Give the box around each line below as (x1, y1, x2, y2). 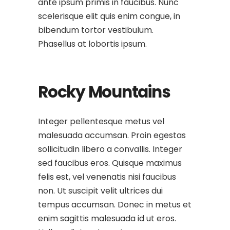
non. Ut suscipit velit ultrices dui (38, 185, 163, 197)
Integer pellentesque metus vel (38, 116, 164, 127)
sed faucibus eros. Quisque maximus (38, 157, 182, 169)
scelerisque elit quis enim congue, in (38, 10, 180, 22)
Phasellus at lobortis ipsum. (38, 38, 147, 50)
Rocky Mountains (38, 81, 170, 103)
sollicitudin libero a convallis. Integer (38, 143, 182, 155)
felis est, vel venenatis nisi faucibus (38, 171, 176, 183)
